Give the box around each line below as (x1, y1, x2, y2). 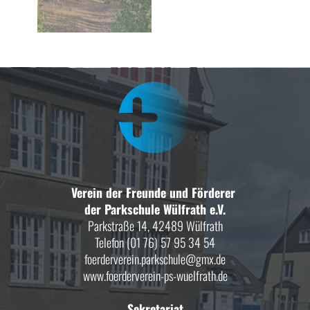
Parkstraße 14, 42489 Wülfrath (87, 217, 223, 235)
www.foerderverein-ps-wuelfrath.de (82, 266, 228, 284)
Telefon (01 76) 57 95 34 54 (95, 233, 215, 251)
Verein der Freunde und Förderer (71, 183, 239, 201)
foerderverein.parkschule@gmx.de (84, 250, 226, 268)
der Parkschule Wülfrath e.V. (84, 200, 226, 218)
